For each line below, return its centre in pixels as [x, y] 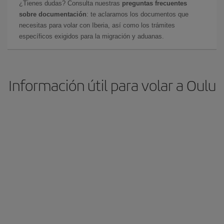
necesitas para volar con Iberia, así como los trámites [97, 25]
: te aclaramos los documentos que [137, 14]
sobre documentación [53, 14]
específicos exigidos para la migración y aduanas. [91, 36]
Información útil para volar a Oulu [112, 85]
